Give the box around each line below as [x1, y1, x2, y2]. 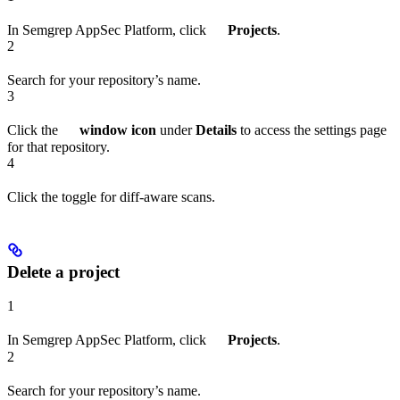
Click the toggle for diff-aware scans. [7, 188, 215, 204]
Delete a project [7, 262, 120, 281]
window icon [79, 122, 156, 138]
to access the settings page [237, 122, 387, 138]
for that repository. [7, 138, 110, 154]
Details [196, 122, 237, 138]
